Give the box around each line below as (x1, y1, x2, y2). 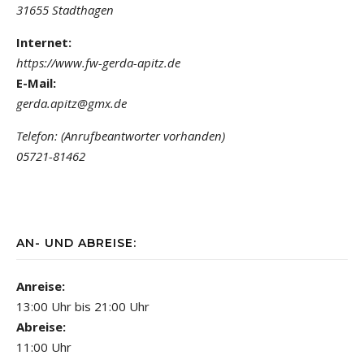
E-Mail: (16, 74, 56, 91)
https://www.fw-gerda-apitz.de (16, 54, 180, 71)
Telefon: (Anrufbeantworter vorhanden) (16, 127, 225, 144)
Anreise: (16, 277, 65, 294)
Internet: (16, 33, 71, 50)
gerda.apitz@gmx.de (16, 94, 127, 111)
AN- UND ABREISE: (16, 235, 136, 250)
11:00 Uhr (16, 338, 71, 355)
